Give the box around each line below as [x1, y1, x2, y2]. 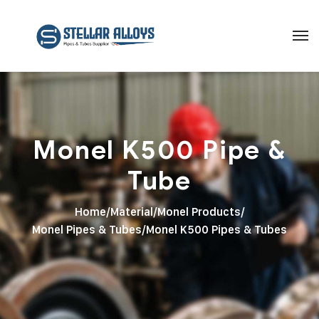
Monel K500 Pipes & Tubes [146, 223, 287, 236]
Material [110, 205, 153, 219]
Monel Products [157, 205, 241, 219]
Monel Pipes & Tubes [32, 223, 142, 236]
